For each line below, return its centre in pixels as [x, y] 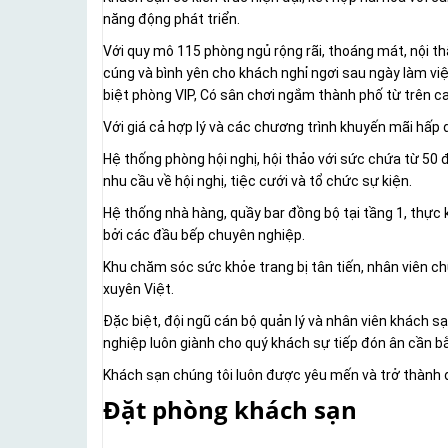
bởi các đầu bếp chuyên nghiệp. [204, 235]
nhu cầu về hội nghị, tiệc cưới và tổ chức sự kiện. [257, 181]
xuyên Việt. [138, 289]
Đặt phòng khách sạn [230, 410]
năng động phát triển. [171, 19]
